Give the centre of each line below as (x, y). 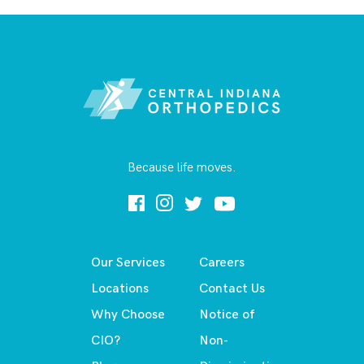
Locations (120, 288)
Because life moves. (182, 167)
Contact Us (232, 288)
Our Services (128, 262)
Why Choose (128, 314)
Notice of (227, 314)
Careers (222, 262)
